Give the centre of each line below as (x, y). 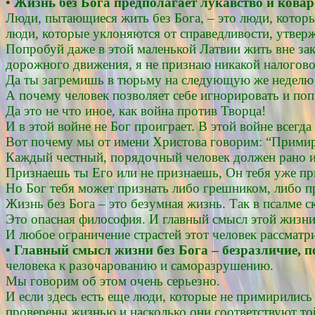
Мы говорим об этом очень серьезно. (113, 281)
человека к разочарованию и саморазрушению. (140, 265)
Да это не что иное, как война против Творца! (136, 110)
